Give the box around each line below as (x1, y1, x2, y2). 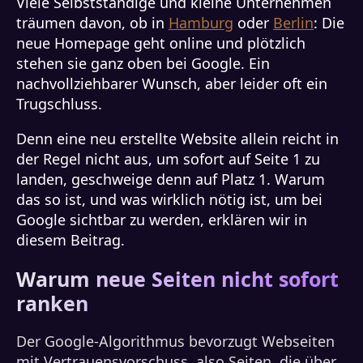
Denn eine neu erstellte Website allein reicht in (16, 129, 339, 148)
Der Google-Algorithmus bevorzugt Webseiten (16, 331, 335, 351)
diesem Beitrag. (16, 230, 125, 250)
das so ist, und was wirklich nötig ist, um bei (16, 190, 322, 209)
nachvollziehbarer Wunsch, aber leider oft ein (16, 74, 327, 93)
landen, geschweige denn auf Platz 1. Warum (16, 169, 325, 189)
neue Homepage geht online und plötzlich (16, 33, 305, 53)
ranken (16, 289, 88, 317)
